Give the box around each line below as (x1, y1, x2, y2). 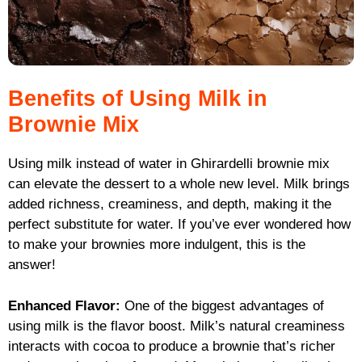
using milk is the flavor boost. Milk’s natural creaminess (8, 318, 345, 334)
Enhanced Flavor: (8, 297, 120, 314)
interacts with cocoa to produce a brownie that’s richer (8, 338, 335, 354)
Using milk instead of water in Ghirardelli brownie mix (8, 156, 330, 172)
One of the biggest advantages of (120, 297, 324, 314)
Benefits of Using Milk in (8, 86, 267, 112)
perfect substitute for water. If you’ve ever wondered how (8, 217, 351, 233)
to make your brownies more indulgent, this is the (8, 237, 305, 253)
